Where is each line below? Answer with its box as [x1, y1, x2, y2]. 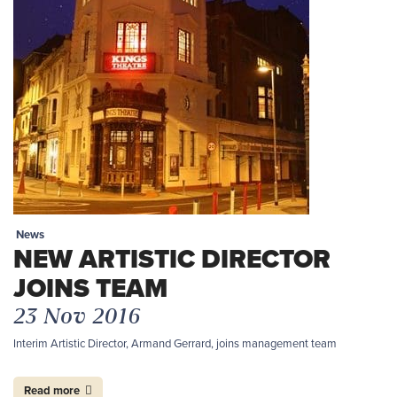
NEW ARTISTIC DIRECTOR [13, 239, 331, 278]
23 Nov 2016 [13, 301, 141, 331]
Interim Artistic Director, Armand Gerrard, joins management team [13, 336, 337, 351]
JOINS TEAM [13, 269, 167, 307]
